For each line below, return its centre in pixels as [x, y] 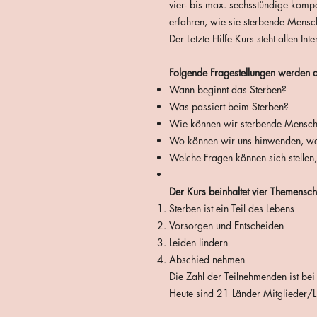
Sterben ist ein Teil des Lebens [232, 208]
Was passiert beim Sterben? [229, 106]
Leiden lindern [198, 242]
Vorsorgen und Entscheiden [226, 225]
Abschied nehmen [207, 259]
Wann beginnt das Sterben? [228, 90]
